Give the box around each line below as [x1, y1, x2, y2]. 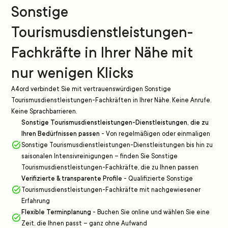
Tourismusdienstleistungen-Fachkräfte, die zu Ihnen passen [21, 164, 198, 171]
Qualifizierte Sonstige [128, 175, 193, 182]
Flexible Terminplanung [21, 209, 91, 216]
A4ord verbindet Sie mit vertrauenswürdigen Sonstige [11, 85, 171, 93]
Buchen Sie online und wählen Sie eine [97, 209, 210, 216]
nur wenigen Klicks [11, 65, 133, 81]
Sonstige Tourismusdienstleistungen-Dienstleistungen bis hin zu [21, 141, 213, 149]
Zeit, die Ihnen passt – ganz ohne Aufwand [21, 220, 147, 227]
